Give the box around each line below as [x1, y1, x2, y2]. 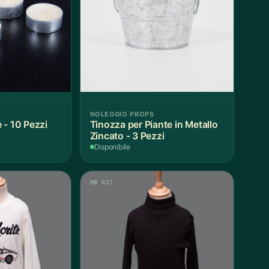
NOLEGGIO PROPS [89, 110, 154, 119]
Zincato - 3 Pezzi [89, 130, 165, 142]
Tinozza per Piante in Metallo [89, 119, 218, 131]
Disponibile [94, 142, 131, 152]
